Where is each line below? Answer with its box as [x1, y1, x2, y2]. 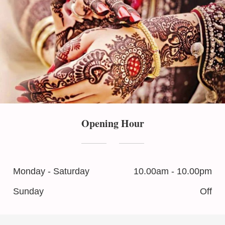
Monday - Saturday [13, 166, 89, 176]
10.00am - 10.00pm [134, 166, 212, 176]
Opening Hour [81, 116, 144, 131]
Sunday [13, 186, 44, 196]
